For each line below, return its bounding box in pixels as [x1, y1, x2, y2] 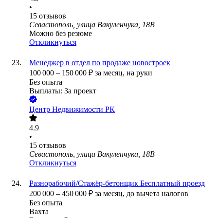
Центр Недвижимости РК [29, 105, 115, 114]
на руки [127, 69, 152, 77]
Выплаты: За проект [29, 87, 96, 95]
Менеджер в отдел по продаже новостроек [29, 58, 170, 67]
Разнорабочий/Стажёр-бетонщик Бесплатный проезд [29, 179, 205, 188]
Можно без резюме [29, 29, 92, 38]
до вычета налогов [127, 189, 188, 198]
